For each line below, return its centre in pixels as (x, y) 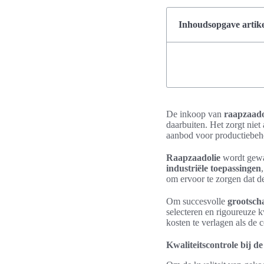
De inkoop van (195, 114)
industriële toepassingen (214, 168)
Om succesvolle (197, 201)
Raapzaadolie (193, 158)
